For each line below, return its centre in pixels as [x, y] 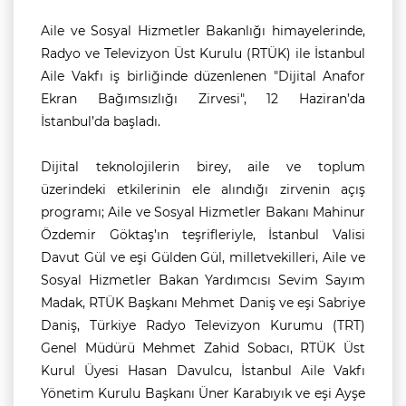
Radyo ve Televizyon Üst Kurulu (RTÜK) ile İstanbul [203, 53]
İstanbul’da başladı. [101, 121]
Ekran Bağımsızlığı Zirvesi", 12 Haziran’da [203, 99]
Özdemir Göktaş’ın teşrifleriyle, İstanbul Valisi [203, 235]
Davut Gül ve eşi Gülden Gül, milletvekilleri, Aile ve [203, 257]
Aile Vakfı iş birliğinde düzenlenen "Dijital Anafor [203, 76]
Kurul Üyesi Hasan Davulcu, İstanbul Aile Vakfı [203, 371]
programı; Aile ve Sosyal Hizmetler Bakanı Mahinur [203, 212]
